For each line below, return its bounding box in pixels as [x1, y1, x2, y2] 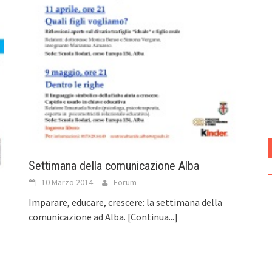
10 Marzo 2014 [41, 177, 93, 188]
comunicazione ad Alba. [29, 211, 128, 223]
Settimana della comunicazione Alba [29, 158, 200, 174]
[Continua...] [127, 211, 178, 223]
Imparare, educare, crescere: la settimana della [29, 196, 223, 209]
